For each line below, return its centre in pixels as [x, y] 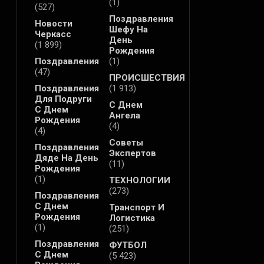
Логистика [132, 218]
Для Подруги [63, 99]
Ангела [124, 116]
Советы [126, 143]
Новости [54, 24]
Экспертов [132, 154]
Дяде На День [67, 158]
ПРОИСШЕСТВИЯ [147, 78]
